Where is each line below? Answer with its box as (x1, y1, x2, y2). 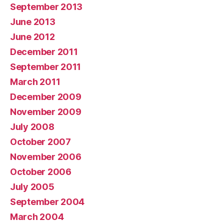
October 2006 (10, 166, 71, 177)
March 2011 (10, 76, 60, 87)
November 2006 (10, 151, 81, 162)
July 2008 (10, 121, 54, 132)
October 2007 (10, 136, 71, 147)
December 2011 (10, 46, 78, 57)
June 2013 (10, 16, 55, 27)
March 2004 (10, 211, 64, 222)
